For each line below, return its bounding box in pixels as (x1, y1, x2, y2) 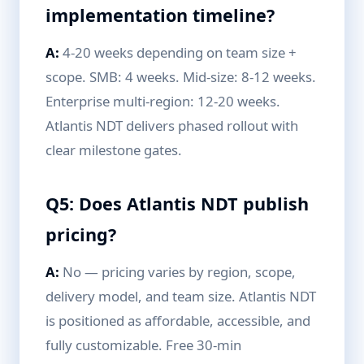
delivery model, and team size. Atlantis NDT (45, 287, 316, 305)
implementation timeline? (45, 3, 275, 27)
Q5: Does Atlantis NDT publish (45, 192, 309, 215)
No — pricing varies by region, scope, (59, 262, 296, 281)
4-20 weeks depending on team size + (59, 43, 297, 62)
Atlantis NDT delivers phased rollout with (45, 116, 298, 135)
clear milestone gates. (45, 141, 182, 159)
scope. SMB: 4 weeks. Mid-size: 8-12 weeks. (45, 67, 316, 86)
